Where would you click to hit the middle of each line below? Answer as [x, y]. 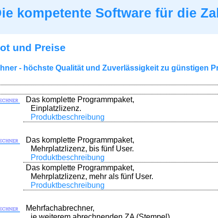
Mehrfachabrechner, [60, 208]
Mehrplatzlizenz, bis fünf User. [82, 149]
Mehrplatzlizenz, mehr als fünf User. [92, 176]
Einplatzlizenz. [56, 108]
